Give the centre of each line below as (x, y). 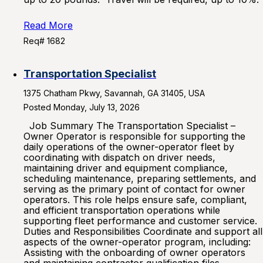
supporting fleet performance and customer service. (140, 221)
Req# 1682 (44, 41)
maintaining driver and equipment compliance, (126, 168)
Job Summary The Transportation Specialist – (129, 126)
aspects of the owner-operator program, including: (137, 242)
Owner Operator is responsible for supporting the (134, 136)
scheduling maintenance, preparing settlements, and (140, 178)
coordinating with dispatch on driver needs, (119, 157)
